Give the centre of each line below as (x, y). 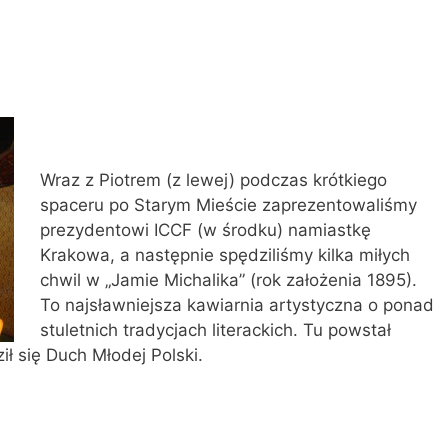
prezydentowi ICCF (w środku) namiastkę (205, 229)
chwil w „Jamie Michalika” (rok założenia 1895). (228, 279)
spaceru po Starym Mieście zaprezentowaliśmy (228, 204)
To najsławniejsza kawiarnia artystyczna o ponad (236, 304)
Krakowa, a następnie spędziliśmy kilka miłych (224, 254)
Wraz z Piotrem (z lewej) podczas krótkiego (213, 179)
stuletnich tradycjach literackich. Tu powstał (215, 329)
